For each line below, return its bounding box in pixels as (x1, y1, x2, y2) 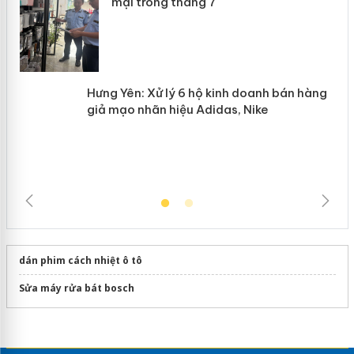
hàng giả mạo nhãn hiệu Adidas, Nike (111, 101, 326, 117)
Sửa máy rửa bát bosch (18, 281, 134, 295)
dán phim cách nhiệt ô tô (18, 253, 142, 267)
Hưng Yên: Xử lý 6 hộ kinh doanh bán (111, 85, 319, 100)
